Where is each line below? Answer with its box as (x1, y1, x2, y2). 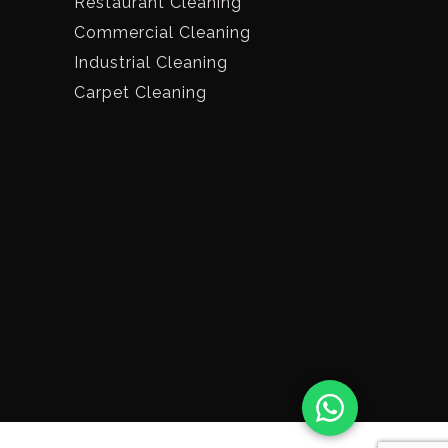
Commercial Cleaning (74, 22, 251, 42)
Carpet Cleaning (74, 82, 207, 102)
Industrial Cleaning (74, 52, 228, 72)
